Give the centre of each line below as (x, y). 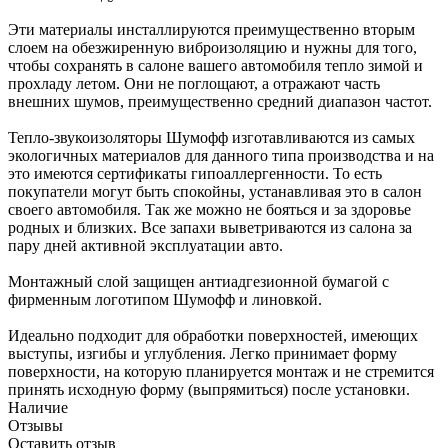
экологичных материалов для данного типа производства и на (221, 156)
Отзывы (35, 426)
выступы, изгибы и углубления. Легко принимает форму (202, 354)
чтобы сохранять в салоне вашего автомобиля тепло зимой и (215, 66)
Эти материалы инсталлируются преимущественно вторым (211, 30)
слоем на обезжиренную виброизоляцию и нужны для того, (212, 48)
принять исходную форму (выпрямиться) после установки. (209, 390)
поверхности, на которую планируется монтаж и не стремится (221, 372)
